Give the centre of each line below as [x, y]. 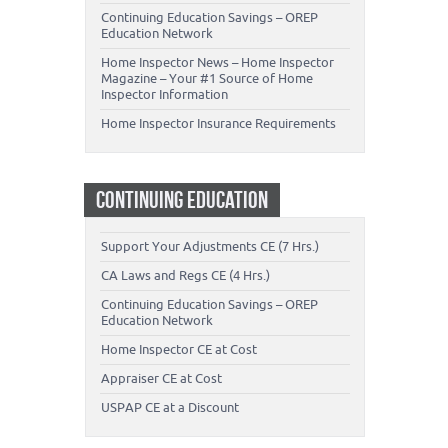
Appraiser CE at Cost [161, 379]
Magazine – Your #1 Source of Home [207, 79]
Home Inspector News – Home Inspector [217, 63]
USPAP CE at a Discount [170, 408]
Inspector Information [164, 95]
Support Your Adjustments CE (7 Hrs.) [210, 247]
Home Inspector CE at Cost [179, 350]
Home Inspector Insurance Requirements [218, 124]
